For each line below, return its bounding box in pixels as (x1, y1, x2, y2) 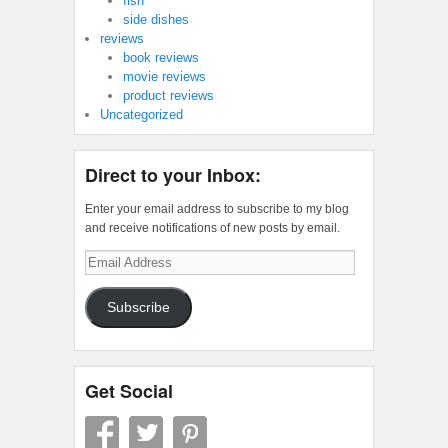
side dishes (122, 12, 189, 28)
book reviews (122, 50, 199, 66)
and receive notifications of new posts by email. (85, 221, 340, 236)
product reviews (122, 88, 214, 104)
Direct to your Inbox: (85, 162, 261, 189)
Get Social (85, 378, 173, 405)
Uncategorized (100, 107, 183, 123)
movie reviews (122, 69, 206, 85)
